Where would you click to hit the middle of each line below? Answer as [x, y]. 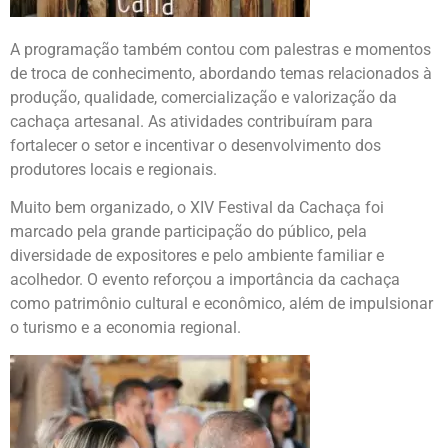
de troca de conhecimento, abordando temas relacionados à [221, 74]
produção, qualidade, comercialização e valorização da [203, 98]
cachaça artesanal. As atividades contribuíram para [191, 122]
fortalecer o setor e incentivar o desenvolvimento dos [195, 146]
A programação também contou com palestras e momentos [220, 50]
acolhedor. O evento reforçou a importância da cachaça [205, 280]
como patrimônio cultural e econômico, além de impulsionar [221, 304]
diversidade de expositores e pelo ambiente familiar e [197, 256]
